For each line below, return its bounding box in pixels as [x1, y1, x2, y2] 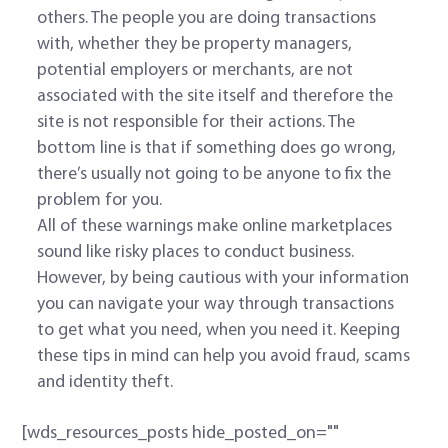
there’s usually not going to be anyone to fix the [37, 166, 392, 184]
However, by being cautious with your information [37, 270, 410, 288]
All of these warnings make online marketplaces [37, 218, 393, 236]
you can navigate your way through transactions [37, 296, 395, 314]
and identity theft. [37, 374, 174, 392]
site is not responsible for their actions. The [37, 114, 356, 132]
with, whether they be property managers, [37, 36, 353, 54]
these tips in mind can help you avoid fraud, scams [37, 348, 411, 366]
